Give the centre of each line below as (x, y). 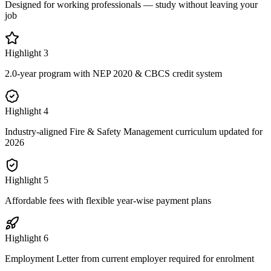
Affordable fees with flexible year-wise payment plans (108, 200)
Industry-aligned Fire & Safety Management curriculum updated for (134, 131)
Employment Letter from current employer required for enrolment (129, 258)
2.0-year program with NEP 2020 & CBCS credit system (113, 73)
